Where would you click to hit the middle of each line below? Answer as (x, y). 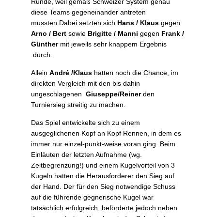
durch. (42, 55)
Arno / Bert (49, 34)
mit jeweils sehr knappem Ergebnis (112, 44)
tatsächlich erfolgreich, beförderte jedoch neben (104, 208)
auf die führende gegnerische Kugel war (92, 197)
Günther (45, 44)
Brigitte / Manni (113, 34)
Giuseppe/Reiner (113, 94)
